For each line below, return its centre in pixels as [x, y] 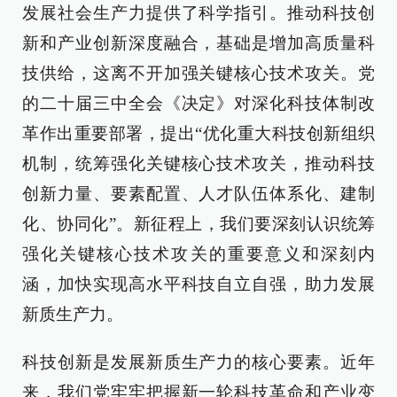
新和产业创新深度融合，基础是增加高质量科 [198, 43]
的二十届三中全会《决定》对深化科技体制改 [198, 103]
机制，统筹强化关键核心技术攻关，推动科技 [198, 163]
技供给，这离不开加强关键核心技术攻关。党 [198, 73]
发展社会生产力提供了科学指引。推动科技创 [198, 13]
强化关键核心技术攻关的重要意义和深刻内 [198, 254]
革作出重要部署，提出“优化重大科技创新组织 [198, 133]
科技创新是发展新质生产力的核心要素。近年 [198, 362]
